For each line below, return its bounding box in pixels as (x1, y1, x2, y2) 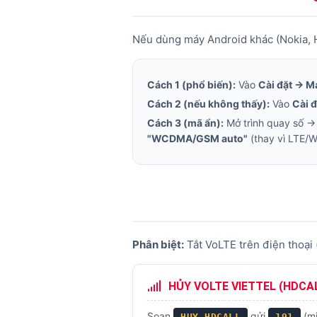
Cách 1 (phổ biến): (147, 79, 236, 91)
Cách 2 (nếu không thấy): (147, 98, 270, 110)
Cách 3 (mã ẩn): (147, 117, 224, 129)
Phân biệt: (132, 238, 184, 251)
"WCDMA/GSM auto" (147, 132, 248, 144)
